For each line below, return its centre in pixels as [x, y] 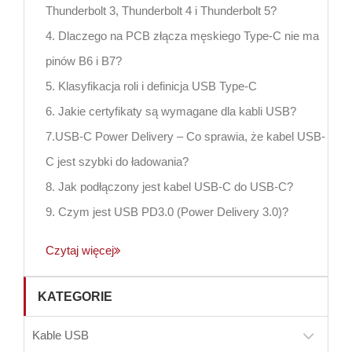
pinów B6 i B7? [84, 60]
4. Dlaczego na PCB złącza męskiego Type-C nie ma [182, 35]
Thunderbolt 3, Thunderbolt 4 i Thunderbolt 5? [161, 10]
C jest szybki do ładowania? [117, 161]
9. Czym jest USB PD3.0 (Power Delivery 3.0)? [167, 211]
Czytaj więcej [80, 250]
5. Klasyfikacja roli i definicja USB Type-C [151, 86]
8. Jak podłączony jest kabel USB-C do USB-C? [169, 186]
